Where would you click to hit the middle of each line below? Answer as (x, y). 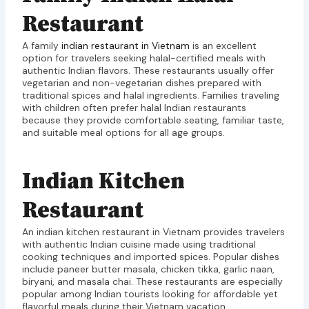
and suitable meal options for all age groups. (123, 132)
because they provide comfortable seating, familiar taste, (153, 120)
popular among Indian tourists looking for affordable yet (150, 294)
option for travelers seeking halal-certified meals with (143, 58)
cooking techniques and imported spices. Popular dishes (150, 257)
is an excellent (223, 45)
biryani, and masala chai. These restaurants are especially (152, 282)
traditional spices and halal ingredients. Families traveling (150, 95)
